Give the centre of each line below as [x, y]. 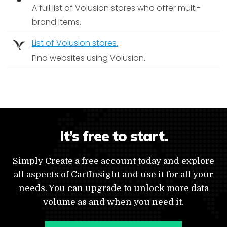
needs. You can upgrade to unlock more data [113, 188]
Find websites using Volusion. [89, 58]
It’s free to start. [113, 136]
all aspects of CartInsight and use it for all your [113, 175]
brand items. [56, 22]
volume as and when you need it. [113, 202]
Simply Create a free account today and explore [113, 161]
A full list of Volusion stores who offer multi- [116, 8]
